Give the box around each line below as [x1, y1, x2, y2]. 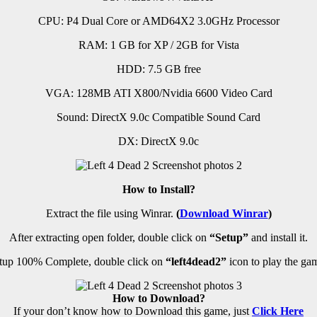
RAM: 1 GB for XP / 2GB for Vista [78, 39, 239, 52]
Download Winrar [179, 207, 268, 220]
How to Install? [122, 183, 195, 196]
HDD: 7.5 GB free [116, 63, 201, 76]
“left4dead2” [165, 255, 226, 268]
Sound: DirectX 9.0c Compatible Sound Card [57, 111, 260, 124]
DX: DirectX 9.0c [118, 135, 199, 148]
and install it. [248, 231, 308, 244]
